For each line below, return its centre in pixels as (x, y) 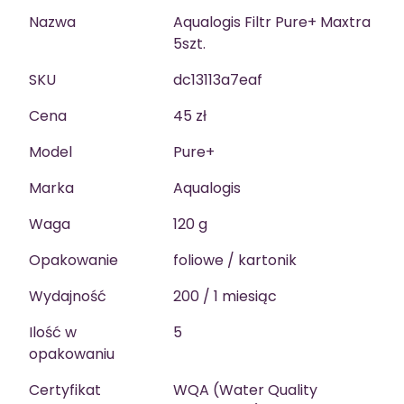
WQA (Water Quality (245, 390)
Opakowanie (73, 261)
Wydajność (68, 297)
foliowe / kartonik (235, 261)
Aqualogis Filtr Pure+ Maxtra (272, 23)
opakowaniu (72, 354)
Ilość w (53, 333)
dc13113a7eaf (218, 80)
